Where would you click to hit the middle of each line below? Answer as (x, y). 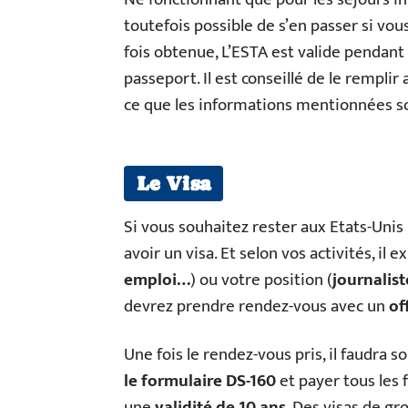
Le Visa (173, 184)
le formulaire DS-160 (202, 381)
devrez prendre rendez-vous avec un (255, 306)
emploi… (157, 280)
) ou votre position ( (261, 280)
